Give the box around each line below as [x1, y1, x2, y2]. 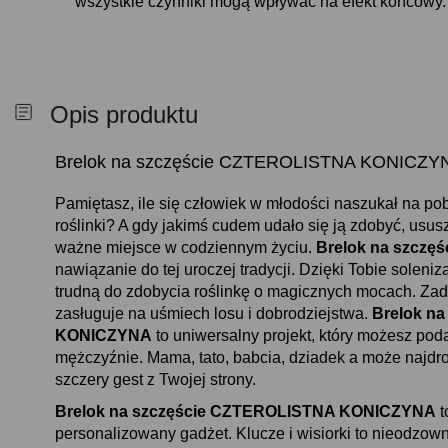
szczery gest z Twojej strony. [55, 371, 256, 388]
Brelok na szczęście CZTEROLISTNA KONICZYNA [55, 403, 436, 420]
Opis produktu [50, 101, 198, 128]
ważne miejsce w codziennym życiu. [55, 239, 316, 256]
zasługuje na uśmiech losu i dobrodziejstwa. [55, 305, 372, 322]
